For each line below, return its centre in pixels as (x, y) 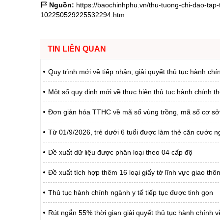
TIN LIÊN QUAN (77, 49)
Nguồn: (61, 5)
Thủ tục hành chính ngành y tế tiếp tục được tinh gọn (131, 193)
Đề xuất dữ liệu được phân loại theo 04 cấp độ (120, 152)
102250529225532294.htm (82, 15)
